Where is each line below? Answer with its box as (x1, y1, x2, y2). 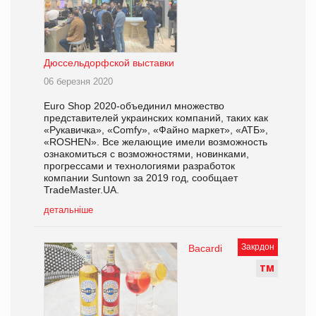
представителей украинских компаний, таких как (44, 111, 268, 123)
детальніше (44, 204, 93, 215)
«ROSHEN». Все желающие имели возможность (44, 135, 267, 147)
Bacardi (188, 242, 222, 254)
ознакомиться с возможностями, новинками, (44, 147, 249, 159)
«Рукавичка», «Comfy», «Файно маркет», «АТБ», (44, 123, 268, 135)
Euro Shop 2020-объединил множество (44, 99, 224, 111)
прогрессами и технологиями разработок (44, 159, 235, 171)
